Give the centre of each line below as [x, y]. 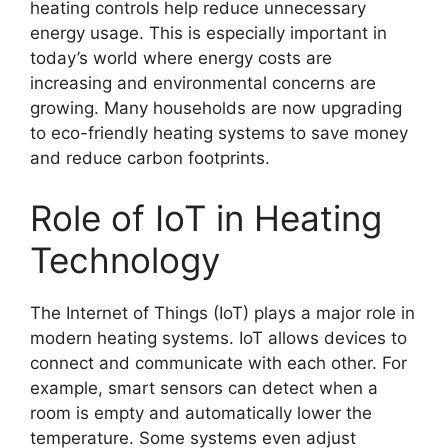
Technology [125, 259]
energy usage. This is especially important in [208, 33]
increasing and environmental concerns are [203, 83]
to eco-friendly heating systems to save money [219, 133]
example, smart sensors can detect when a [204, 387]
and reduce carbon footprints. [150, 158]
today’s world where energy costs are [181, 58]
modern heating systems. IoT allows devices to [218, 337]
